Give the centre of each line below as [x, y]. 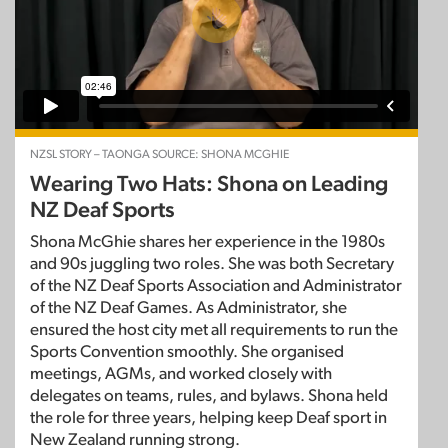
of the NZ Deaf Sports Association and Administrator [216, 286]
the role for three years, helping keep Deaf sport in [208, 418]
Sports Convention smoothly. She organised [187, 352]
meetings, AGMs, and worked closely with [181, 374]
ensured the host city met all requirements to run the [214, 330]
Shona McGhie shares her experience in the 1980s [207, 242]
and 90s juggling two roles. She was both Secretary [212, 264]
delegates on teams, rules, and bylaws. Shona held [209, 396]
